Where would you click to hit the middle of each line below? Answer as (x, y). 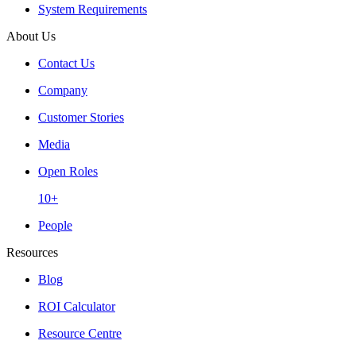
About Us (31, 36)
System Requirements (93, 9)
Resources (32, 252)
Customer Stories (81, 117)
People (55, 225)
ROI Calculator (77, 306)
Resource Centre (80, 333)
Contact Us (66, 63)
